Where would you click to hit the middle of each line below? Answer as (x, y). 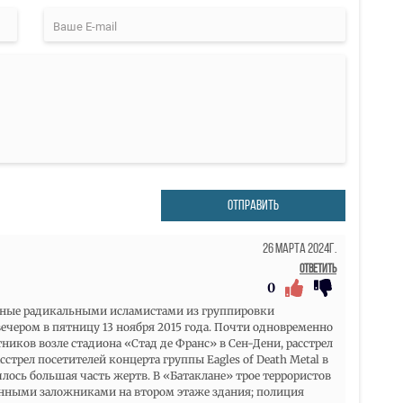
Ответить (318, 270)
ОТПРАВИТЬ (253, 206)
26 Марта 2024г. (300, 250)
